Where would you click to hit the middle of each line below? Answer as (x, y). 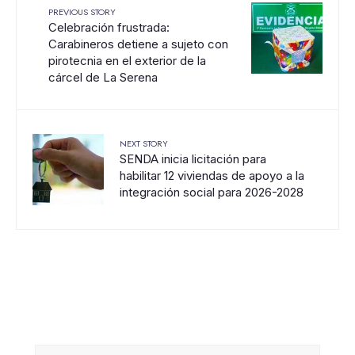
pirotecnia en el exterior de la (127, 61)
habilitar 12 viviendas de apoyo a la (212, 176)
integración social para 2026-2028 (212, 193)
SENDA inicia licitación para (193, 159)
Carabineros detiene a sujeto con (138, 44)
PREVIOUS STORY (82, 12)
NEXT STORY (144, 144)
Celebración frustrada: (109, 28)
